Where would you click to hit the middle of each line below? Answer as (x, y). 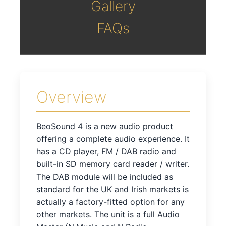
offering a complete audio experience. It (113, 138)
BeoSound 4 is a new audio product (105, 126)
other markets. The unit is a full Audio (108, 214)
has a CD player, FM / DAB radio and (106, 151)
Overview (72, 97)
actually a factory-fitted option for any (110, 202)
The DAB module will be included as (105, 176)
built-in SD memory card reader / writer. (113, 164)
